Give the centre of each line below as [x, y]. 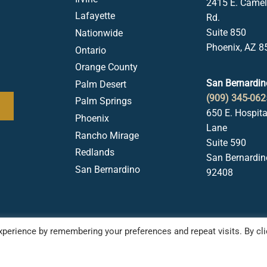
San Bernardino [108, 169]
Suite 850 [226, 32]
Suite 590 [226, 143]
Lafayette [95, 16]
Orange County [106, 67]
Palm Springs [103, 101]
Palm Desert [101, 84]
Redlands [95, 153]
